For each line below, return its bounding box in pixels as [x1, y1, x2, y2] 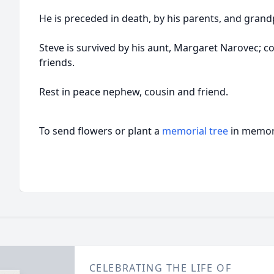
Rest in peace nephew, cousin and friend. [39, 85, 228, 98]
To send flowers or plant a [39, 124, 162, 138]
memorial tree [162, 124, 228, 138]
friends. [39, 56, 75, 69]
